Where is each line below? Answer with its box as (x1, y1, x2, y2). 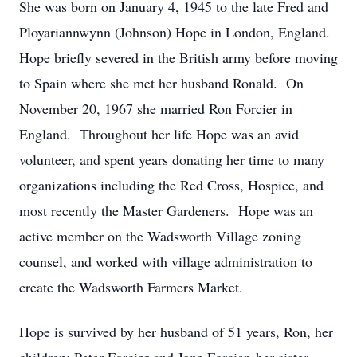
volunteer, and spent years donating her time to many (19, 150, 324, 169)
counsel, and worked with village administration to (19, 252, 312, 271)
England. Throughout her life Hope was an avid (19, 124, 299, 143)
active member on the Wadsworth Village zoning (19, 226, 301, 245)
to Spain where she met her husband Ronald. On (19, 73, 304, 92)
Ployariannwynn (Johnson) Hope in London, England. (19, 22, 335, 41)
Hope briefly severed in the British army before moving (19, 48, 338, 67)
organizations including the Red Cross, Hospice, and (19, 175, 324, 194)
